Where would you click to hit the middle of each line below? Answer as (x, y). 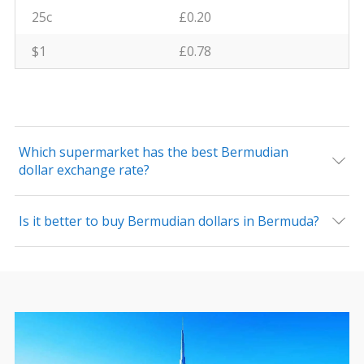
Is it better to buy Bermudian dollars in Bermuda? (169, 221)
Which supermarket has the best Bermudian (153, 152)
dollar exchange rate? (84, 170)
